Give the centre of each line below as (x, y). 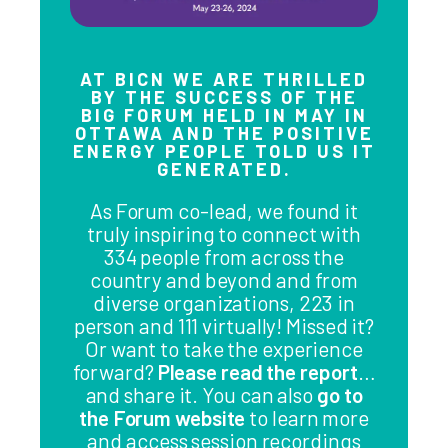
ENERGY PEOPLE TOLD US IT (224, 150)
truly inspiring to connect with (224, 233)
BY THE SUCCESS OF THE (224, 96)
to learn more (307, 417)
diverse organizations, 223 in (224, 302)
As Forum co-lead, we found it (224, 210)
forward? (115, 371)
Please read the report (257, 371)
